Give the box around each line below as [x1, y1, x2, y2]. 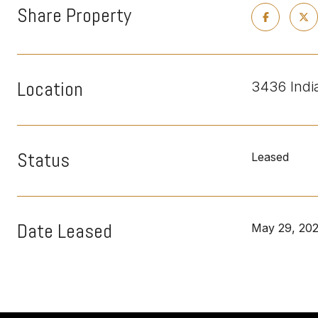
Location [17, 77, 83, 102]
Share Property [17, 3, 131, 28]
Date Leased [17, 219, 112, 243]
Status [17, 148, 70, 172]
